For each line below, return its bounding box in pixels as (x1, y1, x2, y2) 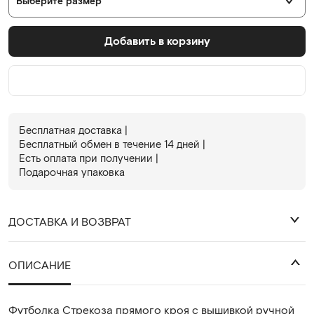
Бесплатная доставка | (19, 123, 128, 137)
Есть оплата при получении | (19, 151, 158, 165)
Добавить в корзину (104, 34, 210, 48)
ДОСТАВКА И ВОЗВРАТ (8, 214, 131, 228)
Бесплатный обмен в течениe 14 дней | (19, 137, 205, 151)
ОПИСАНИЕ (8, 258, 71, 272)
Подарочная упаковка (19, 165, 125, 179)
